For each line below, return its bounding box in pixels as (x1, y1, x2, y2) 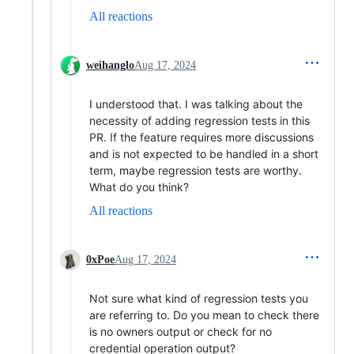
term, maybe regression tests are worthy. (89, 163, 302, 177)
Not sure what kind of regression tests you (89, 291, 308, 305)
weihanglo (86, 58, 134, 71)
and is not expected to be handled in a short (89, 146, 318, 160)
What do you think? (89, 179, 189, 194)
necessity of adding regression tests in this (89, 113, 310, 127)
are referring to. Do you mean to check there (89, 307, 319, 322)
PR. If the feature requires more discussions (89, 130, 314, 144)
